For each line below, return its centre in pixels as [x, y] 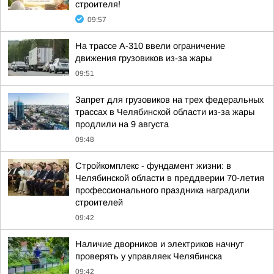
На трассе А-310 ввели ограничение [150, 46]
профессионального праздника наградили [162, 190]
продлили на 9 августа [122, 124]
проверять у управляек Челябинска [149, 256]
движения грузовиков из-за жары [143, 58]
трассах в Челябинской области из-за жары [165, 112]
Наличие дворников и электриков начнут [160, 244]
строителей [99, 202]
